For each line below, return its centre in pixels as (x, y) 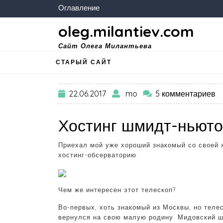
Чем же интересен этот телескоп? (117, 190)
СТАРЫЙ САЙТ (84, 62)
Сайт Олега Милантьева (105, 46)
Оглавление (79, 8)
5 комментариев (186, 94)
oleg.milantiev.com (126, 31)
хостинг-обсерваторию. (98, 155)
